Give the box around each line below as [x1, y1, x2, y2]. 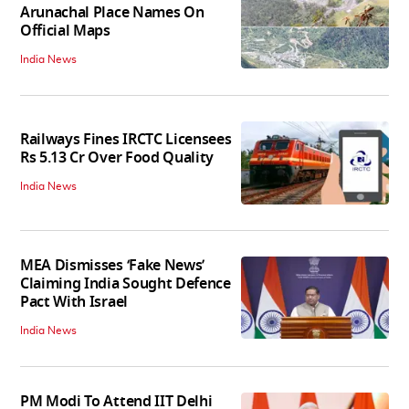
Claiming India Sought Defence [20, 272, 231, 295]
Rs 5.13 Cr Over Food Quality [20, 146, 215, 169]
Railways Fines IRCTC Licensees [20, 128, 232, 151]
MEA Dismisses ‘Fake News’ [20, 254, 204, 277]
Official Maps [20, 20, 110, 43]
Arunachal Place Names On [20, 2, 204, 25]
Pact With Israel [20, 290, 128, 313]
